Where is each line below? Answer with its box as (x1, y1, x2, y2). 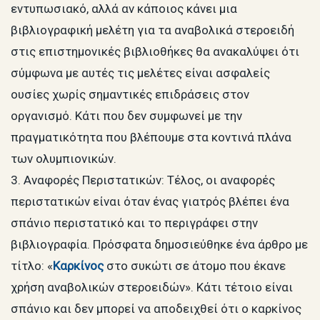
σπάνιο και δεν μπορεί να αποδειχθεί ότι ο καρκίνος (11, 301, 301, 316)
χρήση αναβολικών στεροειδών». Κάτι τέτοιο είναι (11, 280, 293, 295)
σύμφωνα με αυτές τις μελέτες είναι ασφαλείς (11, 66, 270, 81)
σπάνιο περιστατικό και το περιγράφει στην (11, 216, 258, 231)
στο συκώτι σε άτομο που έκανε (104, 259, 286, 274)
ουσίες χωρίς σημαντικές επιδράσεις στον (11, 87, 249, 102)
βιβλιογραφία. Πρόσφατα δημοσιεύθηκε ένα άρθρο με (11, 237, 308, 252)
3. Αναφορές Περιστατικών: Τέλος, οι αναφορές (11, 173, 275, 188)
